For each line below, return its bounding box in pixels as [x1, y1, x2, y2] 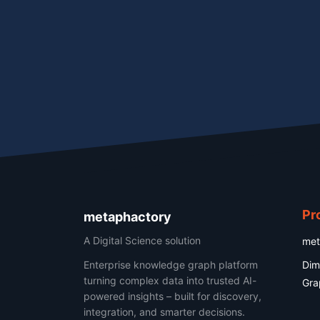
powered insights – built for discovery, [84, 290, 261, 302]
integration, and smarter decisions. [84, 306, 245, 318]
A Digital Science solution [84, 234, 201, 246]
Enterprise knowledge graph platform [84, 259, 258, 271]
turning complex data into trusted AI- [84, 274, 256, 286]
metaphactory [84, 209, 171, 224]
